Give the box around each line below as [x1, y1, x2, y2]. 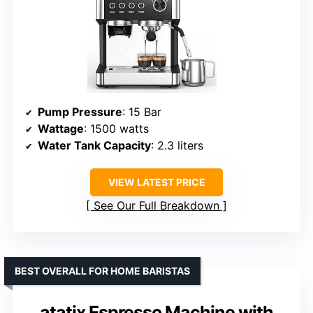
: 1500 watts [84, 122, 149, 136]
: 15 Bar [122, 105, 161, 119]
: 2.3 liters [151, 138, 203, 153]
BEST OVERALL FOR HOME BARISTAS [15, 265, 190, 277]
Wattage [38, 122, 84, 136]
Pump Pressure [38, 105, 122, 119]
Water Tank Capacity [38, 138, 151, 153]
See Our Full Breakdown [94, 198, 219, 213]
